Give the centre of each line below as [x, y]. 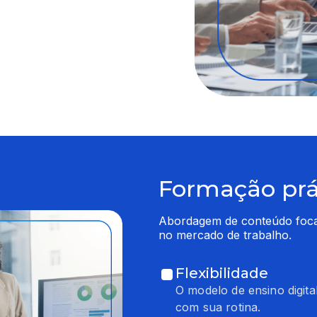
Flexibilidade [222, 273]
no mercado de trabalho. [225, 235]
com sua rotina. [218, 307]
